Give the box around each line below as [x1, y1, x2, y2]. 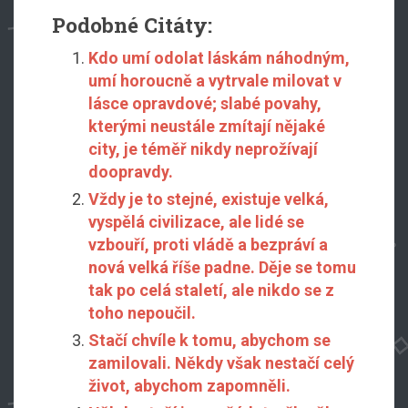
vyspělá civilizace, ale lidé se [87, 211, 304, 231]
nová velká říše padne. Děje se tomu [87, 257, 356, 277]
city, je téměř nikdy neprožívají [87, 138, 318, 158]
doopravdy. [87, 161, 173, 181]
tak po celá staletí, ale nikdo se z [87, 280, 334, 300]
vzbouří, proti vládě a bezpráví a [87, 234, 328, 254]
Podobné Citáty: [51, 10, 212, 38]
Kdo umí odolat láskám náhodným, [87, 47, 350, 67]
